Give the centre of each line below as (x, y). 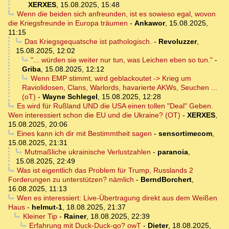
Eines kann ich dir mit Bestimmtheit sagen (84, 134)
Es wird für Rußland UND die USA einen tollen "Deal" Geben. (115, 106)
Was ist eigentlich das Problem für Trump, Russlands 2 (105, 170)
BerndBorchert (166, 180)
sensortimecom (185, 134)
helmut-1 (47, 207)
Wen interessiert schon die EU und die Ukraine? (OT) (94, 115)
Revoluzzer (177, 42)
